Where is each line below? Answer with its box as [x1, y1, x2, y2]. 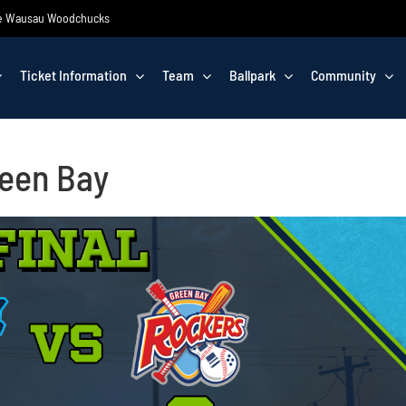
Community [311, 66, 376, 83]
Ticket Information [20, 66, 127, 83]
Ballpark [229, 66, 275, 83]
